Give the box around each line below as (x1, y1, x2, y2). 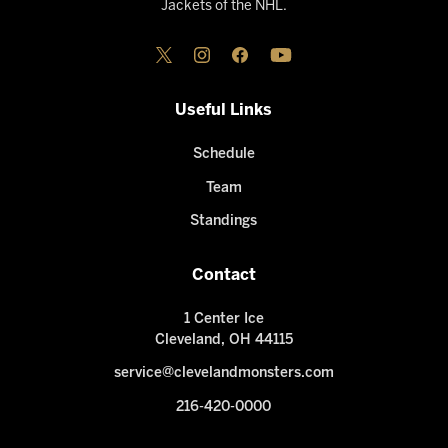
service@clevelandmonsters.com (113, 367, 334, 381)
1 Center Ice (183, 312, 264, 326)
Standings (190, 215, 258, 229)
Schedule (192, 148, 255, 162)
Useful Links (175, 103, 273, 119)
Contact (191, 267, 256, 283)
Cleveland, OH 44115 (154, 333, 293, 347)
